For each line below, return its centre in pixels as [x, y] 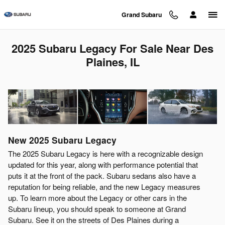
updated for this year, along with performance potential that [103, 164]
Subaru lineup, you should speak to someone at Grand [97, 208]
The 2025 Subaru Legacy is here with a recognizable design [105, 153]
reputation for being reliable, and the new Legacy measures [104, 186]
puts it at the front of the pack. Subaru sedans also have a [102, 175]
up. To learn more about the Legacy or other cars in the [97, 197]
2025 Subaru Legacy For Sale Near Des [113, 48]
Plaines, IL [113, 62]
